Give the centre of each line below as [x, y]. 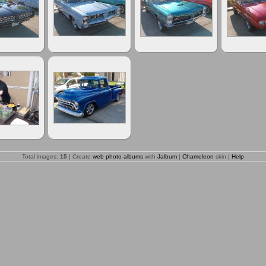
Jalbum [167, 156]
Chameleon [198, 156]
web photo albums [118, 156]
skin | [223, 156]
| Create [80, 156]
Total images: [41, 156]
